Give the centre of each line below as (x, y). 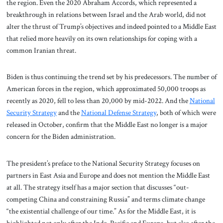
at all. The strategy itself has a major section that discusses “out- (98, 187)
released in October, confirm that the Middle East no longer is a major (107, 125)
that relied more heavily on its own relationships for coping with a (102, 38)
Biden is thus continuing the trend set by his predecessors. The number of (111, 77)
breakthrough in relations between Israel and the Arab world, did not (106, 14)
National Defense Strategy (118, 113)
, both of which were (186, 113)
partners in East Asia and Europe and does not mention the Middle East (108, 175)
